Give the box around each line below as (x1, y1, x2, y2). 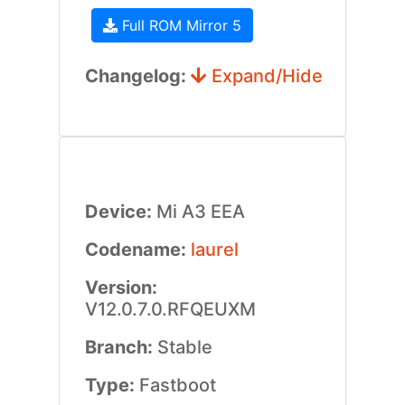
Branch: (84, 336, 157, 358)
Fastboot (138, 374, 216, 396)
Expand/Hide (206, 65, 323, 87)
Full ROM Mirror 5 (117, 16, 241, 34)
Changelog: (84, 65, 191, 87)
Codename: (84, 239, 191, 260)
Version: (84, 277, 157, 298)
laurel (190, 239, 239, 260)
